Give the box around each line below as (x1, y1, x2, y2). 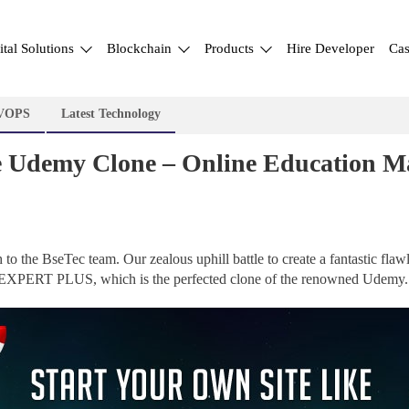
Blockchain (107, 40, 175, 56)
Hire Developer (287, 40, 374, 56)
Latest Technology (61, 107, 161, 121)
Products (204, 40, 257, 56)
